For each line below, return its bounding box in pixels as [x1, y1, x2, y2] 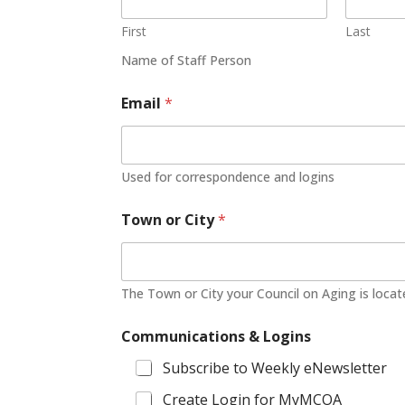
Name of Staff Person [121, 52, 252, 69]
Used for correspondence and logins [121, 168, 335, 185]
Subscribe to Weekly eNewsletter [163, 358, 388, 378]
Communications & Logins [121, 326, 312, 346]
